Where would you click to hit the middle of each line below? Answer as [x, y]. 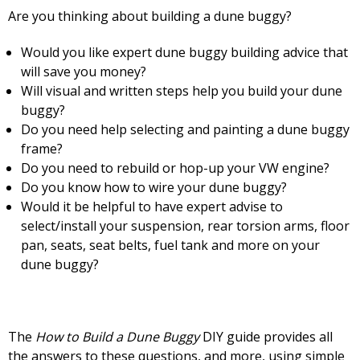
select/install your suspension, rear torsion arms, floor [186, 226]
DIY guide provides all [266, 337]
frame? [42, 149]
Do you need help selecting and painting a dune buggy [186, 129]
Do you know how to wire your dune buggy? [154, 187]
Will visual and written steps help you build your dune [182, 91]
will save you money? [84, 72]
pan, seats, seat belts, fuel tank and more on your [171, 245]
